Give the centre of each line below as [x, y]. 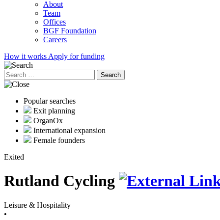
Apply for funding [76, 56]
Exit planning [54, 111]
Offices [55, 22]
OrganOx [48, 121]
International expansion [69, 130]
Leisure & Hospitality [37, 205]
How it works [26, 56]
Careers [55, 40]
